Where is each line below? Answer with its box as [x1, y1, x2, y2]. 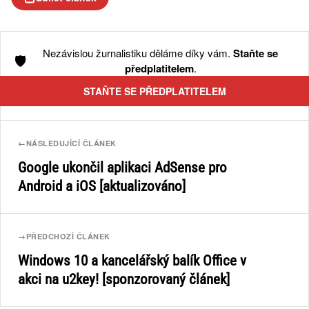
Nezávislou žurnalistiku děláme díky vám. [43, 45, 233, 60]
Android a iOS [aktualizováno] [18, 177, 186, 195]
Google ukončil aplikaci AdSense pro [18, 159, 227, 176]
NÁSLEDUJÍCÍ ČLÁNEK [26, 137, 117, 148]
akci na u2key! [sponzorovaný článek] [18, 270, 230, 288]
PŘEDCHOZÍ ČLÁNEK [26, 230, 110, 241]
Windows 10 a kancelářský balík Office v [18, 252, 246, 269]
